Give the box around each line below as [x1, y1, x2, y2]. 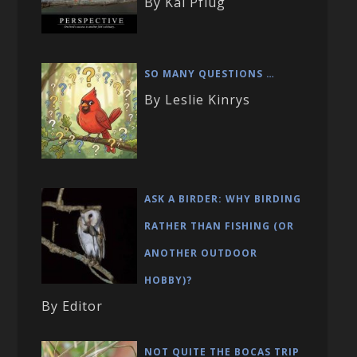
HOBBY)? [144, 273, 193, 287]
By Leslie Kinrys [144, 91, 251, 109]
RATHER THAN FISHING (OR [144, 218, 295, 233]
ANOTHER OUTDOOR [144, 245, 258, 260]
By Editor [41, 296, 104, 315]
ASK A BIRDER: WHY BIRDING [144, 191, 302, 206]
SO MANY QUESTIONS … [144, 67, 276, 81]
